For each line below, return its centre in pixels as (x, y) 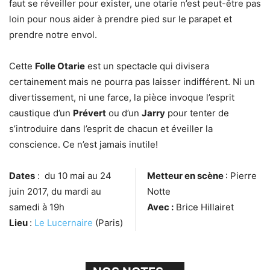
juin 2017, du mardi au (55, 191)
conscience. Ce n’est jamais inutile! (83, 144)
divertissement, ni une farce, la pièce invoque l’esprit (122, 97)
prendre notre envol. (53, 35)
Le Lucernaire (64, 223)
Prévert (89, 113)
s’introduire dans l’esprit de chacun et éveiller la (111, 129)
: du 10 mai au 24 (73, 176)
